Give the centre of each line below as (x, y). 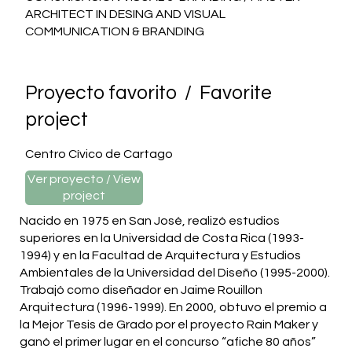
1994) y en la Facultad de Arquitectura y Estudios (160, 256)
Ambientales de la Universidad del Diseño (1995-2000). (175, 273)
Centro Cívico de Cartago (99, 154)
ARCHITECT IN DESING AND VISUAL (125, 14)
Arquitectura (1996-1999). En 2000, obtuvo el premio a (173, 308)
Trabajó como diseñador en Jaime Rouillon (141, 290)
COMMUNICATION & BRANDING (114, 31)
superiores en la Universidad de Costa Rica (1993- (162, 238)
